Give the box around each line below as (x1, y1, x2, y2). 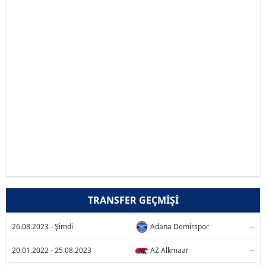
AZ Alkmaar (150, 245, 189, 255)
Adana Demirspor (150, 221, 209, 232)
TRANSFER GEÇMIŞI (87, 193, 179, 207)
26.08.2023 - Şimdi (12, 221, 73, 232)
